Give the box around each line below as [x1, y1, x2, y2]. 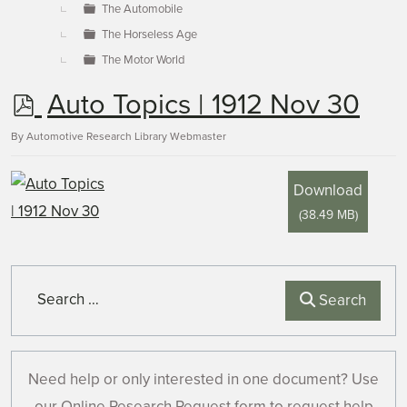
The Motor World [102, 53, 184, 67]
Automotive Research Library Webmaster [26, 130, 226, 143]
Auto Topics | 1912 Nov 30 [47, 88, 360, 122]
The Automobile [102, 2, 183, 16]
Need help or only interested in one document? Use [28, 370, 379, 389]
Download [293, 181, 362, 200]
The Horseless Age [102, 27, 197, 42]
